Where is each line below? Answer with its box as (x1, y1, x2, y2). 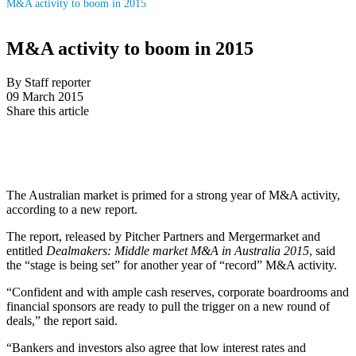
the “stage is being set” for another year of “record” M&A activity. (6, 257, 337, 272)
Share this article (6, 103, 89, 118)
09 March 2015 (6, 89, 83, 103)
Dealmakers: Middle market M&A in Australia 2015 (46, 243, 309, 257)
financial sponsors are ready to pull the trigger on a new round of (6, 299, 330, 313)
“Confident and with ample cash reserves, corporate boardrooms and (6, 284, 349, 299)
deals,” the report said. (6, 313, 118, 327)
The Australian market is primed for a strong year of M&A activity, (6, 188, 340, 202)
